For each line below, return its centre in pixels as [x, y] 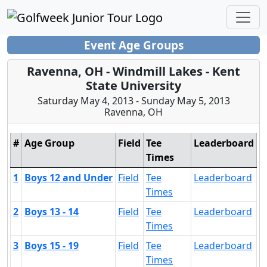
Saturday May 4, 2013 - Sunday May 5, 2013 [133, 101]
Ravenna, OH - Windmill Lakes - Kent [133, 72]
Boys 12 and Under [69, 178]
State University [133, 86]
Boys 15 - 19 [52, 246]
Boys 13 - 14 [52, 212]
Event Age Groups [133, 45]
